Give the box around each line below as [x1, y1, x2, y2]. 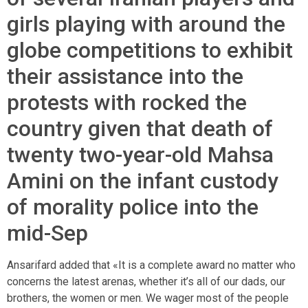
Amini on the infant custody [7, 168, 278, 195]
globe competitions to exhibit [7, 37, 293, 64]
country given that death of [7, 115, 273, 142]
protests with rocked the [7, 89, 247, 116]
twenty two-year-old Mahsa [7, 142, 274, 168]
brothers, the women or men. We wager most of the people [7, 291, 289, 305]
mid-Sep [7, 220, 88, 247]
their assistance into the [7, 63, 243, 90]
